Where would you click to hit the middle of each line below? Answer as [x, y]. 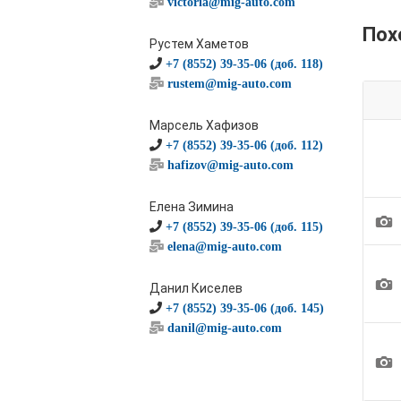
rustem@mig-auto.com [230, 83]
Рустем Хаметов [199, 44]
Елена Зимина [192, 207]
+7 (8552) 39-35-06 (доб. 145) [245, 308]
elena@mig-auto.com [225, 246]
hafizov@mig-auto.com [230, 165]
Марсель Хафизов [204, 125]
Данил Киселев [196, 288]
